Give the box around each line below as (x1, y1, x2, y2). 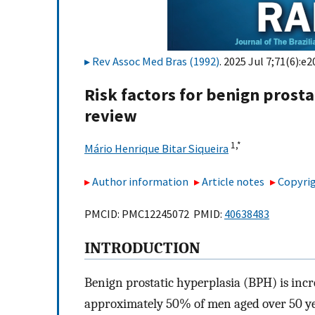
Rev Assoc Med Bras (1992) (92, 54, 219, 68)
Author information (92, 174, 188, 188)
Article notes (202, 174, 265, 188)
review (84, 105, 137, 127)
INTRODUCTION (84, 239, 200, 258)
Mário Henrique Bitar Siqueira (84, 141, 229, 156)
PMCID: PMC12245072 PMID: (84, 207, 224, 221)
